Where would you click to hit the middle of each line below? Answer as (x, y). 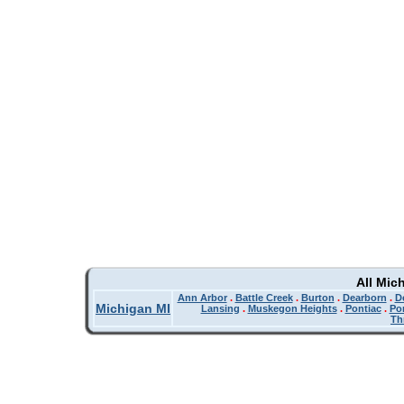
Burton (317, 298)
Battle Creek (264, 298)
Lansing (220, 308)
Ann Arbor (202, 298)
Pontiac (363, 308)
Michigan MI (133, 308)
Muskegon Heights (292, 308)
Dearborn (364, 298)
